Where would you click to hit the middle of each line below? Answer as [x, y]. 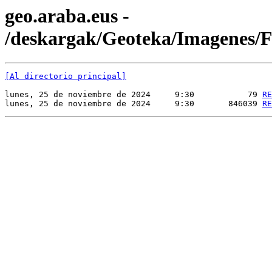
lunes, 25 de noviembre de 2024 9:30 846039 [134, 104]
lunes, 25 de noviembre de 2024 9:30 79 [134, 95]
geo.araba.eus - [67, 16]
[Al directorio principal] [66, 76]
